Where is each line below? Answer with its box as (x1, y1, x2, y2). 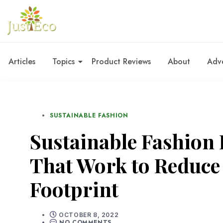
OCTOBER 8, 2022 (59, 211, 119, 219)
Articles (8, 55, 35, 67)
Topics (52, 55, 75, 67)
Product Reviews (92, 55, 151, 67)
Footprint (30, 175, 118, 202)
